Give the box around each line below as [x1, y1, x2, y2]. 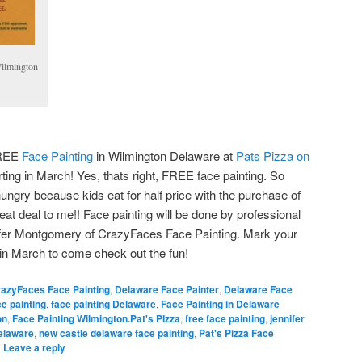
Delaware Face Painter [115, 282, 219, 297]
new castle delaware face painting [39, 326, 194, 341]
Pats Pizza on [236, 146, 309, 164]
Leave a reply [3, 340, 65, 356]
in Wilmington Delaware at [96, 146, 236, 164]
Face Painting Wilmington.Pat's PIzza [12, 311, 180, 326]
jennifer [270, 311, 305, 326]
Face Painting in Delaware [161, 297, 280, 312]
